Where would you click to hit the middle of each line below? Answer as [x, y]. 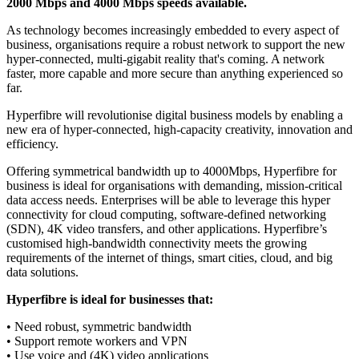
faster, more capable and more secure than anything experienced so [175, 74]
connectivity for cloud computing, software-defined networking [166, 215]
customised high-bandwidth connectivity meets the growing [157, 244]
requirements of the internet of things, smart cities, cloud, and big [169, 258]
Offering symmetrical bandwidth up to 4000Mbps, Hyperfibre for [171, 171]
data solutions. [42, 272]
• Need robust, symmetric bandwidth [99, 327]
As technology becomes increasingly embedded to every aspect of [173, 30]
